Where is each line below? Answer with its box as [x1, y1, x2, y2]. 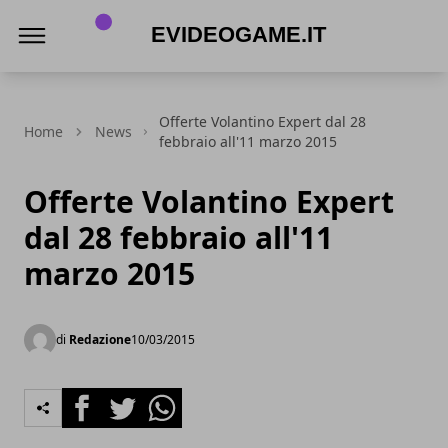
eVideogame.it [83, 64, 192, 86]
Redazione [69, 331, 131, 348]
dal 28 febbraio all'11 [24, 217, 333, 258]
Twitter [101, 388, 155, 410]
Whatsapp [141, 388, 218, 410]
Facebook [61, 388, 134, 410]
